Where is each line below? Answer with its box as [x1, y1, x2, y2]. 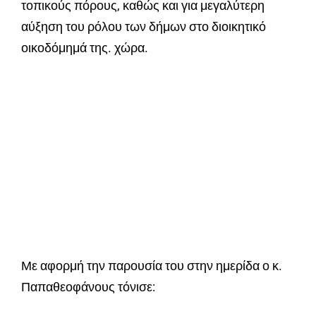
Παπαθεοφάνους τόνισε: [21, 279, 155, 295]
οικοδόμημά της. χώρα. [21, 40, 148, 56]
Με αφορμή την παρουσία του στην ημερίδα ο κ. [21, 258, 282, 274]
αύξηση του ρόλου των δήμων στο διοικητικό [21, 19, 266, 35]
